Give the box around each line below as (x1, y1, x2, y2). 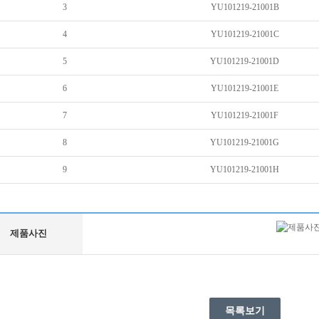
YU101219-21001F (211, 110, 278, 120)
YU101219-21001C (210, 29, 279, 39)
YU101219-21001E (211, 83, 278, 93)
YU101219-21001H (210, 164, 279, 174)
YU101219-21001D (210, 56, 279, 66)
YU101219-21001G (210, 137, 279, 147)
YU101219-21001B (210, 2, 279, 12)
